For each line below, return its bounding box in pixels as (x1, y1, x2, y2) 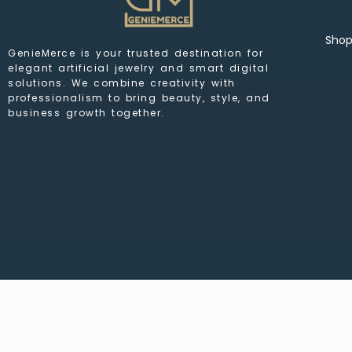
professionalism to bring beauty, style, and (8, 90, 270, 104)
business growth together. (8, 105, 165, 119)
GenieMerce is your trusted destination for (8, 46, 263, 60)
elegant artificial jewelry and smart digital (8, 60, 269, 75)
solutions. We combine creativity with (8, 75, 236, 90)
